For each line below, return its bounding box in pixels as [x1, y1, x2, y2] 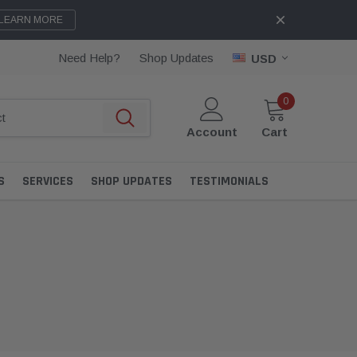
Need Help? [58, 51, 120, 65]
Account [186, 124, 237, 139]
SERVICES [22, 172, 73, 190]
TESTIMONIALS [190, 172, 269, 190]
